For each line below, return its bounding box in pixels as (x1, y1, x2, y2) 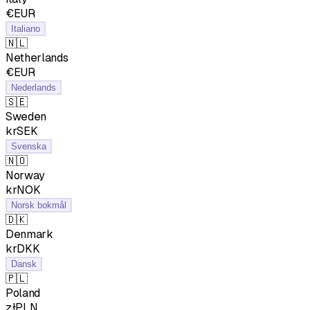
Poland (6, 286, 41, 300)
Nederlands (11, 82, 56, 93)
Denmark (6, 227, 53, 241)
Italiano (11, 23, 40, 34)
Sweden (6, 109, 47, 123)
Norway (6, 168, 46, 182)
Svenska (11, 140, 46, 152)
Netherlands (6, 51, 69, 64)
